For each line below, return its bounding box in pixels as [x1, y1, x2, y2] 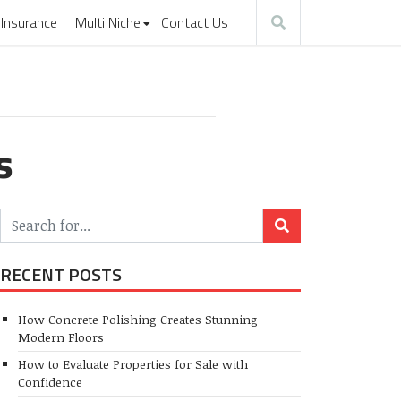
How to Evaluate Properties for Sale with [18, 355, 248, 373]
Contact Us [160, 12, 228, 33]
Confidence [18, 373, 82, 391]
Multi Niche [74, 12, 141, 33]
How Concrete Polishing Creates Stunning [18, 310, 258, 328]
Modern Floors [18, 328, 104, 346]
